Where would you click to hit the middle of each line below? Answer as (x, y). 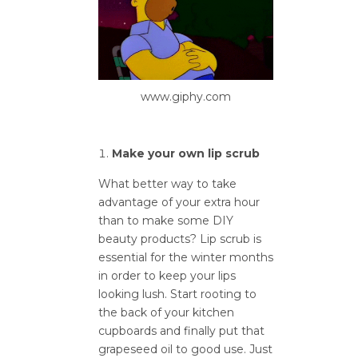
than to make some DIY (166, 220)
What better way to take (167, 183)
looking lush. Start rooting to (177, 294)
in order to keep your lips (167, 275)
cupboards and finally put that (181, 330)
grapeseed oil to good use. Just (185, 349)
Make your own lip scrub (186, 153)
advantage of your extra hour (179, 202)
